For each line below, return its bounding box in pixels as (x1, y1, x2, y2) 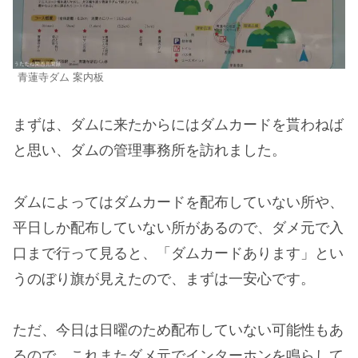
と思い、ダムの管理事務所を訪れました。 (13, 142, 286, 159)
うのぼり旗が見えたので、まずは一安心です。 (13, 270, 315, 287)
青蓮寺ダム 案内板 (18, 72, 104, 84)
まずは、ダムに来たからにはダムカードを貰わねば (13, 117, 344, 133)
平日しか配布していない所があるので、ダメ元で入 (13, 219, 344, 236)
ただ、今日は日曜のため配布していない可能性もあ (13, 322, 344, 339)
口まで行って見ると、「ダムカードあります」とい (13, 245, 344, 261)
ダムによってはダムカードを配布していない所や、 (13, 193, 344, 210)
